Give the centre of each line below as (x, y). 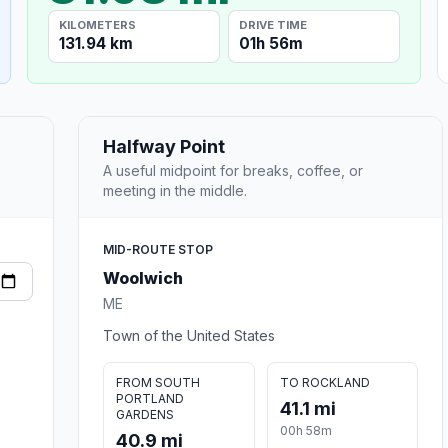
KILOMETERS (98, 24)
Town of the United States (189, 335)
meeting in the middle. (175, 190)
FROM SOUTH (158, 382)
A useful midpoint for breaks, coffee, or (233, 170)
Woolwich (143, 277)
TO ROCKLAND (324, 382)
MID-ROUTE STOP (158, 249)
